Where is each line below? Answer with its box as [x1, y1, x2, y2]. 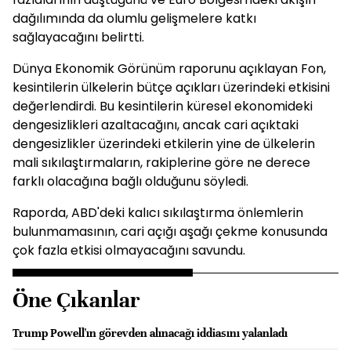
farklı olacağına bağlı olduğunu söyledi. [13, 172, 248, 190]
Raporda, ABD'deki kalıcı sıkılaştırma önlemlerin [13, 204, 303, 222]
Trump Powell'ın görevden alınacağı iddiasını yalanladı [13, 326, 288, 340]
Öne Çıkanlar [13, 287, 140, 313]
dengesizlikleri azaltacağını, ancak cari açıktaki [13, 116, 299, 134]
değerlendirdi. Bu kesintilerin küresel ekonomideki [13, 97, 313, 115]
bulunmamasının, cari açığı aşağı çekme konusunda [13, 223, 327, 241]
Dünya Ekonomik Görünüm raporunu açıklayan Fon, [13, 60, 326, 78]
